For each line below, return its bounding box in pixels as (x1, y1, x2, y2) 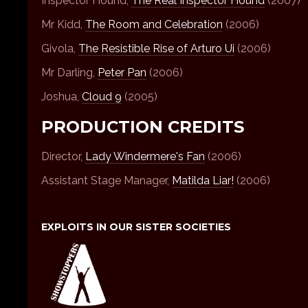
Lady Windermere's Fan (85, 150, 205, 164)
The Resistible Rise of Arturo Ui (78, 41, 234, 55)
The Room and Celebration (85, 17, 223, 31)
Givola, (41, 41, 78, 55)
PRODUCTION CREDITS (41, 116, 244, 137)
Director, (41, 150, 85, 164)
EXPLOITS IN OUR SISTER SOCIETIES (41, 221, 231, 234)
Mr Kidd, (41, 17, 85, 31)
